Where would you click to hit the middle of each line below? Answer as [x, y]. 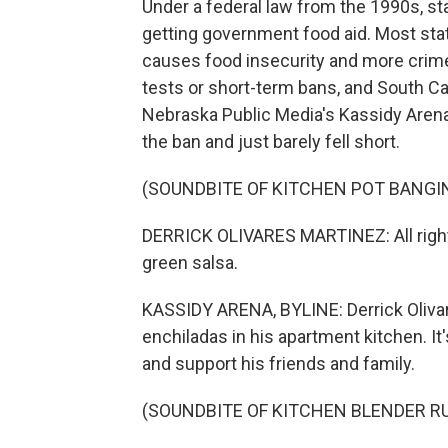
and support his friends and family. [278, 363]
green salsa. [190, 262]
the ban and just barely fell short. [271, 141]
